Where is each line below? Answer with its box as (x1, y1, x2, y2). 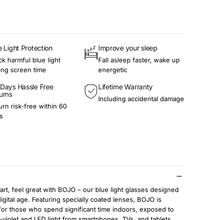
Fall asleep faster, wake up (98, 56, 180, 64)
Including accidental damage (98, 95, 184, 103)
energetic (98, 66, 127, 74)
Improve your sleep (98, 44, 158, 53)
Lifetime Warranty (98, 82, 153, 91)
